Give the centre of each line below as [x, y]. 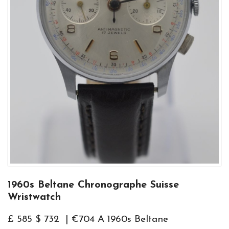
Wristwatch [34, 197]
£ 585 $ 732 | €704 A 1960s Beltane [88, 220]
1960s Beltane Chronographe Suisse [93, 185]
